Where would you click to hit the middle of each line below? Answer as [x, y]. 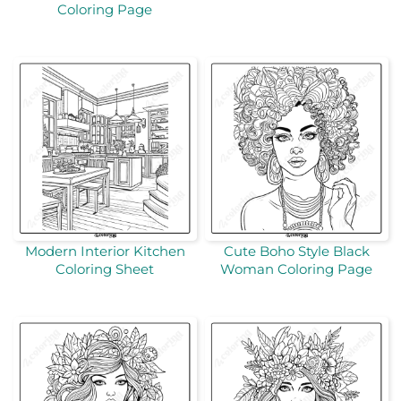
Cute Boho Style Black [296, 252]
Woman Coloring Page [296, 269]
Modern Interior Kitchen [105, 252]
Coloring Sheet [105, 269]
